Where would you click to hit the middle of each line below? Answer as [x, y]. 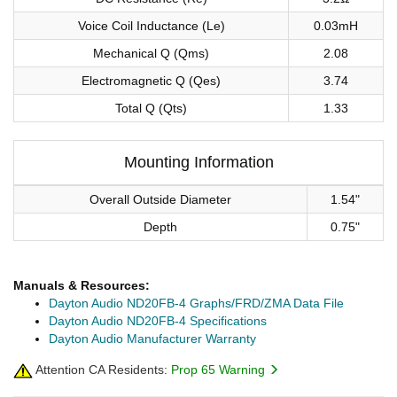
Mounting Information [198, 163]
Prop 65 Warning [220, 370]
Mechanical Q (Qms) [151, 54]
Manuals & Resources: [82, 286]
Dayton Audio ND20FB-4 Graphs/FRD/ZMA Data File [196, 304]
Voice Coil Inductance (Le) [151, 26]
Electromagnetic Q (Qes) [151, 81]
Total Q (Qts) [151, 109]
